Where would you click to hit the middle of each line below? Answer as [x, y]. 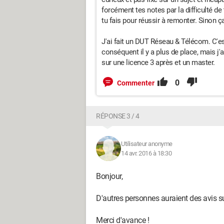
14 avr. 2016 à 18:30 [146, 153]
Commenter [136, 83]
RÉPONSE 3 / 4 [118, 116]
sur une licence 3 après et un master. [158, 62]
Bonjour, [109, 176]
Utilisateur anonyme [147, 143]
